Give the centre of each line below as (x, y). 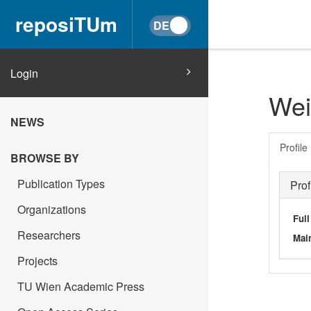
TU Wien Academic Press (81, 286)
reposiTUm (66, 24)
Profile (293, 147)
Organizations (52, 209)
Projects (37, 261)
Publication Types (61, 184)
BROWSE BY (45, 158)
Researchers (49, 235)
